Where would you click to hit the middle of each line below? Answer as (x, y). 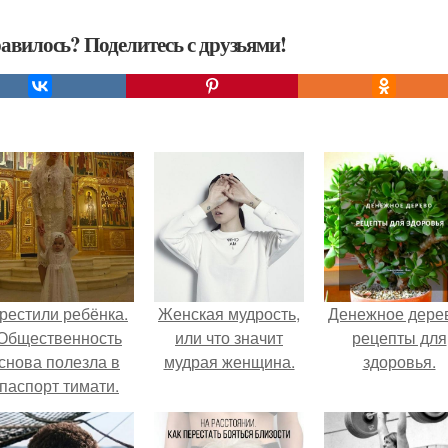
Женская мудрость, (229, 313)
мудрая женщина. (229, 361)
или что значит (229, 337)
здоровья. (399, 361)
